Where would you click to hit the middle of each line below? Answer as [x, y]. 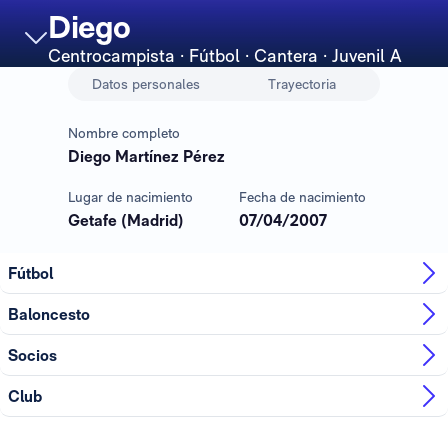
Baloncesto [49, 314]
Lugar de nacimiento [130, 197]
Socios [32, 355]
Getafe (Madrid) [126, 221]
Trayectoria [302, 84]
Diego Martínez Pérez [146, 157]
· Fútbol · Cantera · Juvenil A [290, 56]
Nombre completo [124, 133]
